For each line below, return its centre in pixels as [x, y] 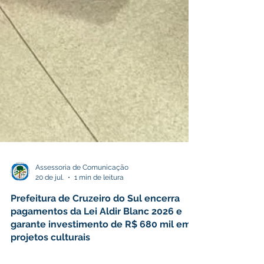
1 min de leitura [99, 212]
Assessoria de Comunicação [82, 203]
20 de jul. [49, 212]
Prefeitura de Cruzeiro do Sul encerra [95, 234]
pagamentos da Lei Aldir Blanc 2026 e [96, 247]
